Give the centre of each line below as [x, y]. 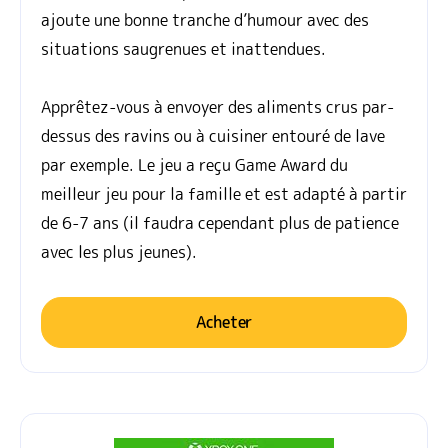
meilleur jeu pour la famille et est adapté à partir [224, 194]
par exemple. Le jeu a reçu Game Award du [194, 165]
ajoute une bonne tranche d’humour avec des [205, 20]
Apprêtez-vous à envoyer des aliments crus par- [217, 107]
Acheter [224, 322]
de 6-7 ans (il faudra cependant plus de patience [220, 223]
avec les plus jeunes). [119, 252]
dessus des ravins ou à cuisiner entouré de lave [213, 136]
